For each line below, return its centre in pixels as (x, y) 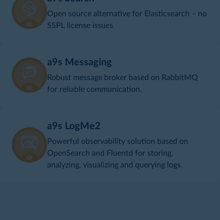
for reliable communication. (95, 90)
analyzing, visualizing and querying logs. (115, 165)
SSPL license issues (80, 26)
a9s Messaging (80, 63)
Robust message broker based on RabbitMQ (123, 78)
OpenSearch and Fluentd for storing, (110, 153)
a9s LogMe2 (74, 126)
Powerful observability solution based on (118, 142)
